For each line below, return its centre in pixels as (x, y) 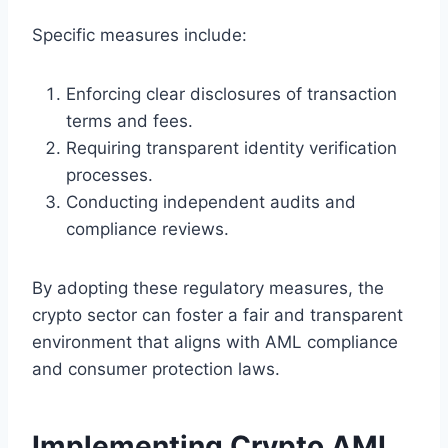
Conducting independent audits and (211, 201)
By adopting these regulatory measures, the (208, 287)
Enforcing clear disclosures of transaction (231, 93)
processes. (109, 174)
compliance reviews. (147, 228)
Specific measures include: (139, 34)
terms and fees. (129, 120)
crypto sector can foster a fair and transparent (217, 314)
